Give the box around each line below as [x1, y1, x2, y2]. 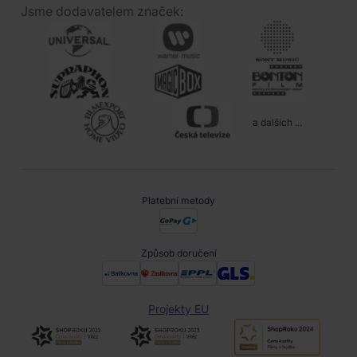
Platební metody [142, 194, 215, 206]
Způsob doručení [140, 247, 217, 259]
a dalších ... [253, 116, 302, 128]
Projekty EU [148, 302, 209, 316]
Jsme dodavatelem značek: [21, 3, 183, 19]
